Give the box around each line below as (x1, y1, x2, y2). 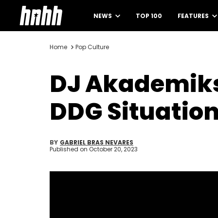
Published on (50, 145, 89, 153)
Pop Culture (75, 43, 109, 51)
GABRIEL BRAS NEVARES (60, 138, 133, 146)
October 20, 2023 (89, 145, 138, 153)
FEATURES (178, 12, 210, 20)
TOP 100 (136, 12, 162, 20)
